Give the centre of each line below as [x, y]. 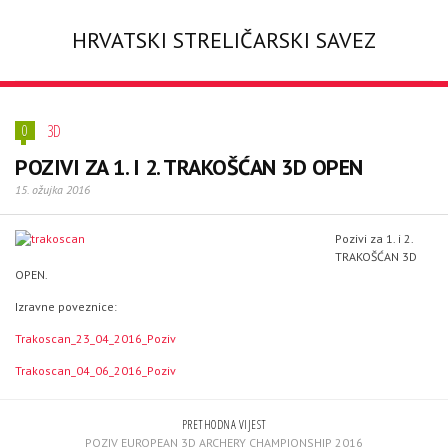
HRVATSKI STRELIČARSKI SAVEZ [224, 40]
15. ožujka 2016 [52, 189]
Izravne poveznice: [66, 306]
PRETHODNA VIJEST [224, 424]
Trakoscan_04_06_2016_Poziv [95, 370]
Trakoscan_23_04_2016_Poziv [95, 338]
